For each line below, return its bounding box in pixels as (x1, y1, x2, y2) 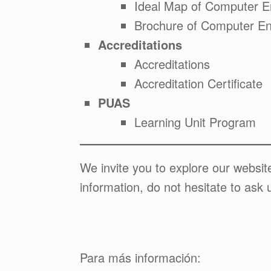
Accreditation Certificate (134, 74, 263, 92)
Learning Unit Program (134, 113, 256, 131)
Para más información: (80, 249, 201, 266)
